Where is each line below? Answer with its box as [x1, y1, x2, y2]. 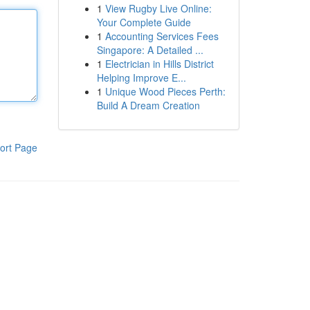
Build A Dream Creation [96, 98, 200, 112]
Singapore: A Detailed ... [96, 43, 203, 57]
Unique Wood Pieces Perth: [104, 84, 226, 98]
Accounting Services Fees [104, 29, 219, 43]
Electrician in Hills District [104, 57, 214, 71]
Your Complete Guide [96, 15, 191, 29]
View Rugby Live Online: [104, 1, 212, 15]
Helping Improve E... [96, 71, 186, 84]
